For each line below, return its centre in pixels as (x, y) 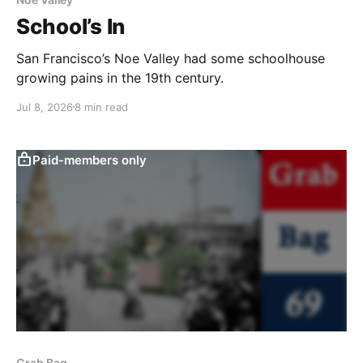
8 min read (101, 107)
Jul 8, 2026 (45, 107)
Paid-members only (90, 160)
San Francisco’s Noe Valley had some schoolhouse (171, 58)
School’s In (71, 26)
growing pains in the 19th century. (120, 77)
